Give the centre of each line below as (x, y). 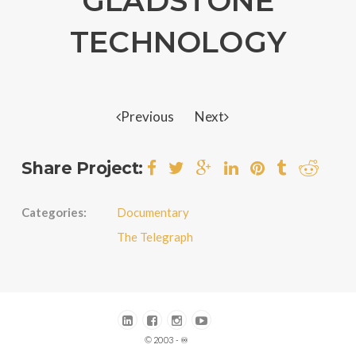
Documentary (153, 212)
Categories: (54, 212)
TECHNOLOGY (178, 41)
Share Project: (82, 168)
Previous (147, 116)
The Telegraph (155, 236)
